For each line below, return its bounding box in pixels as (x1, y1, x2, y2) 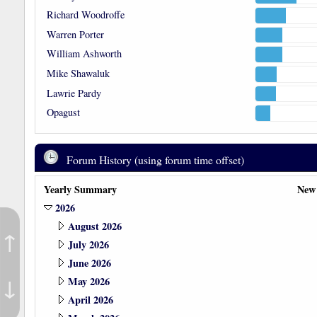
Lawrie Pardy (46, 86, 101, 100)
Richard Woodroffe (46, 8, 125, 22)
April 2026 (67, 292, 113, 308)
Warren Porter (46, 27, 104, 41)
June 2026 (67, 255, 111, 271)
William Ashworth (46, 47, 122, 61)
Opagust (46, 105, 80, 120)
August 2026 (67, 219, 122, 234)
